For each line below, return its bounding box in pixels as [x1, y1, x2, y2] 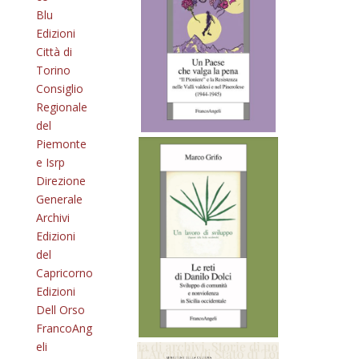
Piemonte [35, 136, 87, 151]
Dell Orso [35, 302, 85, 317]
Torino [35, 63, 71, 78]
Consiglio [35, 81, 83, 96]
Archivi [35, 210, 70, 225]
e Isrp [35, 155, 65, 170]
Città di [35, 44, 72, 59]
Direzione [35, 173, 86, 188]
